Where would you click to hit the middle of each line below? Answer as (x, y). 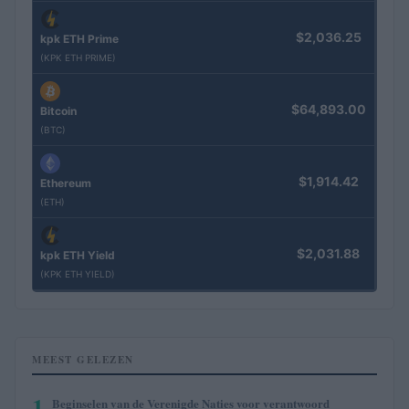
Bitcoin (58, 111)
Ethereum (66, 184)
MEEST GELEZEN (83, 359)
